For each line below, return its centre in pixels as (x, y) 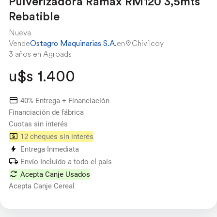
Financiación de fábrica (46, 112)
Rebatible (34, 16)
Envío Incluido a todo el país (66, 162)
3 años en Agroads (40, 54)
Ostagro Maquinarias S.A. (73, 43)
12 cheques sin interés (57, 136)
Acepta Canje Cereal (41, 186)
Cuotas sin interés (38, 124)
